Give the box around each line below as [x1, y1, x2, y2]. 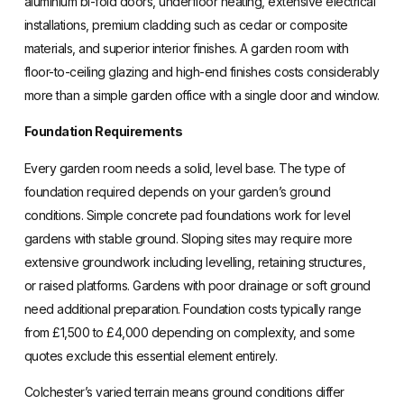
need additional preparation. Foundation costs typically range [23, 300, 362, 317]
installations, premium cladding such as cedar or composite [23, 17, 348, 33]
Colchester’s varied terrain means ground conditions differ [23, 384, 344, 400]
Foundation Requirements [23, 124, 183, 140]
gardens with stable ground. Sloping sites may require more [23, 230, 353, 246]
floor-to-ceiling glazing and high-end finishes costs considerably [23, 64, 380, 80]
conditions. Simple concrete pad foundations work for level [23, 207, 351, 223]
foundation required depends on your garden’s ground [23, 183, 331, 199]
